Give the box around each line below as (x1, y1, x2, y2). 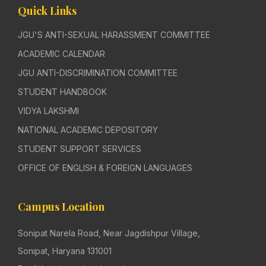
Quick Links (18, 4, 77, 18)
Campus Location (18, 199, 104, 214)
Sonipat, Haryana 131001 (18, 246, 112, 256)
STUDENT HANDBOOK (18, 87, 107, 97)
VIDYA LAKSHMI (18, 106, 79, 116)
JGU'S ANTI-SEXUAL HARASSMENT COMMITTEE (18, 30, 210, 40)
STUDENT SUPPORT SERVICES (18, 144, 141, 154)
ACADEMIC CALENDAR (18, 49, 105, 59)
